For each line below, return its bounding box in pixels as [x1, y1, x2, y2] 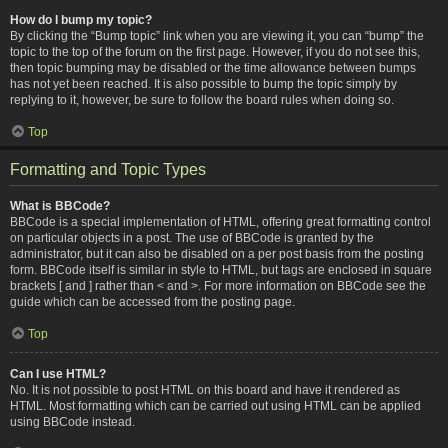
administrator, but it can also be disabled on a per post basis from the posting [10, 246, 424, 261]
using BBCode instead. [10, 414, 135, 429]
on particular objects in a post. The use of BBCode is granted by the [10, 230, 374, 245]
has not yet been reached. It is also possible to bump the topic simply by [10, 76, 397, 91]
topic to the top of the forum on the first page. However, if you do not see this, [10, 44, 420, 59]
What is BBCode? [10, 198, 110, 213]
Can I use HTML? [10, 366, 106, 381]
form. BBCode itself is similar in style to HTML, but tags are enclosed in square [10, 262, 432, 277]
